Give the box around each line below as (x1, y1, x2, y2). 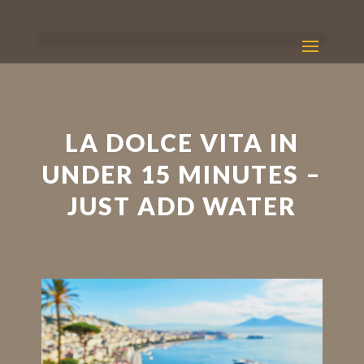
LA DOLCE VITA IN (65, 128, 299, 157)
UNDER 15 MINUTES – (42, 159, 322, 188)
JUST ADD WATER (67, 191, 297, 220)
